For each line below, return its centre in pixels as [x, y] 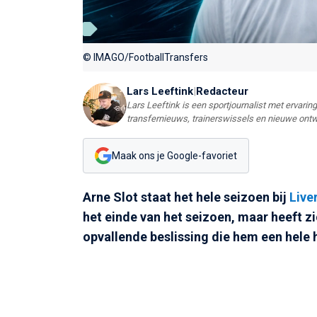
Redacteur [222, 92]
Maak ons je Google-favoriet [174, 155]
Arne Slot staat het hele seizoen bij [186, 197]
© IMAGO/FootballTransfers [145, 58]
